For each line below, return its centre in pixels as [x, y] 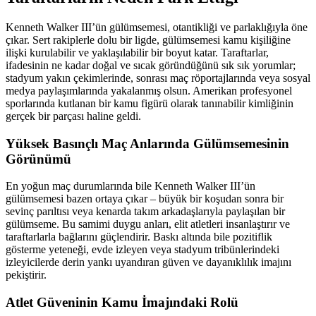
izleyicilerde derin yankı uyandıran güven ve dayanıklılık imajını [148, 262]
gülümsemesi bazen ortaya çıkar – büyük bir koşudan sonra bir [145, 199]
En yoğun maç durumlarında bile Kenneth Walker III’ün [130, 186]
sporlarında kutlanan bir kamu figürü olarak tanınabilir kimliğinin [150, 103]
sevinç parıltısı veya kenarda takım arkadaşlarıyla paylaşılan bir [145, 212]
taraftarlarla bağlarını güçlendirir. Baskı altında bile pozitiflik [139, 237]
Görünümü [38, 159]
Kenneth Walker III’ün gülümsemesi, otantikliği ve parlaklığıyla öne [157, 27]
